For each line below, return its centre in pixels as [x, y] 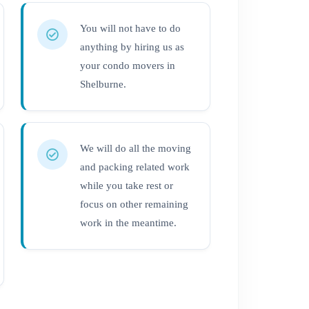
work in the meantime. [129, 223]
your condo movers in [128, 66]
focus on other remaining [134, 204]
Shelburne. [103, 84]
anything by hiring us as [132, 47]
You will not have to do [131, 28]
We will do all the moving [136, 148]
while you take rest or [127, 186]
